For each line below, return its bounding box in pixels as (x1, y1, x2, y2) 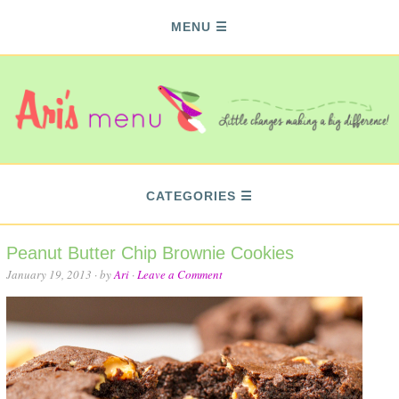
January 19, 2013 (6, 266, 93, 282)
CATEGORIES (146, 189, 236, 203)
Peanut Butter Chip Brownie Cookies (6, 243, 295, 263)
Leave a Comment (137, 266, 224, 282)
